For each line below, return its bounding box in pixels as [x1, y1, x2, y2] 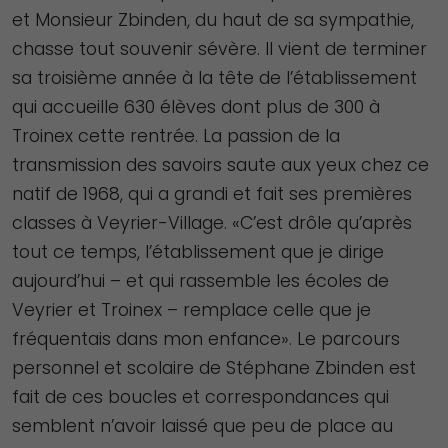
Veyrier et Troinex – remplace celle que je [12, 297, 371, 322]
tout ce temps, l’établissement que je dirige [12, 239, 384, 264]
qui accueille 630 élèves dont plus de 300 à [12, 94, 380, 119]
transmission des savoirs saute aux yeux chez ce [12, 152, 429, 177]
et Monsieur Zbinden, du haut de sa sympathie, [12, 7, 414, 32]
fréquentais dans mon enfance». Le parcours [12, 326, 400, 351]
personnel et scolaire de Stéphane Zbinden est [12, 355, 416, 380]
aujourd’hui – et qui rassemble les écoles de [12, 268, 389, 293]
